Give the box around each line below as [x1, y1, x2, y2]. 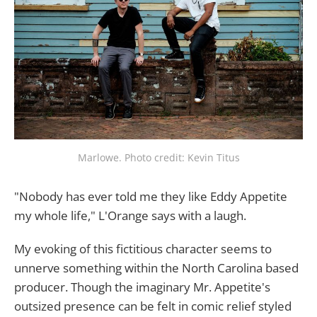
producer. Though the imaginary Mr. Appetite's [14, 278, 270, 295]
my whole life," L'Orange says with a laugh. [14, 207, 246, 224]
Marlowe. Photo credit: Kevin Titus [77, 150, 240, 164]
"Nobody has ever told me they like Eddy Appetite [14, 188, 287, 204]
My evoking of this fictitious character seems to [14, 240, 272, 257]
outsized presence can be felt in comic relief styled [14, 297, 292, 314]
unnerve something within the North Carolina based [14, 259, 299, 276]
